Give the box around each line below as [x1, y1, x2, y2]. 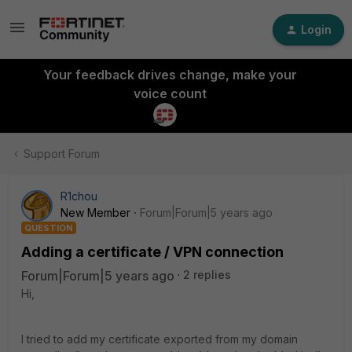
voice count [133, 86, 207, 101]
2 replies [183, 268, 231, 281]
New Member [60, 206, 130, 219]
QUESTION [24, 222, 73, 233]
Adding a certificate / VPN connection [21, 244, 284, 260]
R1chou [60, 189, 97, 203]
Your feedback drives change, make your [42, 67, 297, 82]
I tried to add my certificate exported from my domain [21, 332, 298, 346]
